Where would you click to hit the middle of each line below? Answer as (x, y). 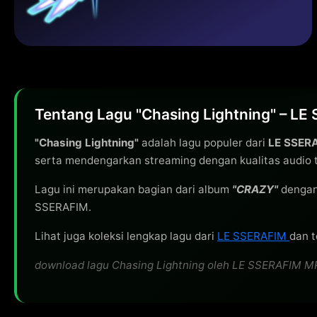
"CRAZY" (255, 190)
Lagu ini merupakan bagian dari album (133, 190)
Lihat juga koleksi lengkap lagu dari (126, 236)
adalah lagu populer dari (203, 143)
